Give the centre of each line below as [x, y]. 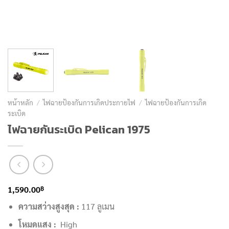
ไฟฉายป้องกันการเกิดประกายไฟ [89, 102]
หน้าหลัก [20, 102]
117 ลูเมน [97, 207]
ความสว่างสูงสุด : [49, 207]
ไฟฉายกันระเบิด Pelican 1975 [79, 129]
